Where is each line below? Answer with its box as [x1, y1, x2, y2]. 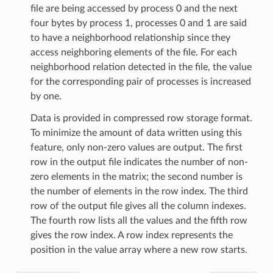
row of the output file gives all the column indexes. [30, 200, 246, 211]
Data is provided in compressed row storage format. [30, 113, 252, 123]
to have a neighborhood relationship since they [30, 32, 230, 43]
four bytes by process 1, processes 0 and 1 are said [30, 18, 247, 28]
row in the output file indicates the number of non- [30, 157, 248, 167]
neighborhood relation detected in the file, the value [30, 62, 252, 72]
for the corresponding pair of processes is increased [30, 76, 251, 87]
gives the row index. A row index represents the [30, 230, 233, 240]
